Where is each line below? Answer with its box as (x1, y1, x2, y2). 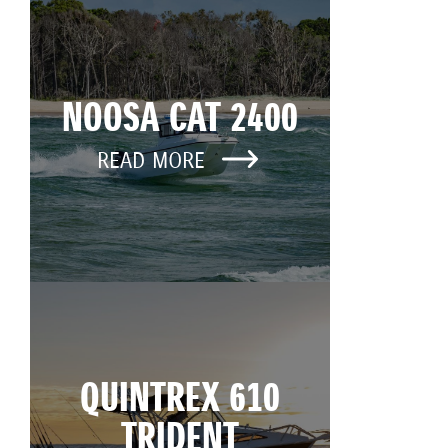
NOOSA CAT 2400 (62, 93, 298, 148)
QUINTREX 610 (80, 373, 280, 428)
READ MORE (96, 147, 212, 177)
